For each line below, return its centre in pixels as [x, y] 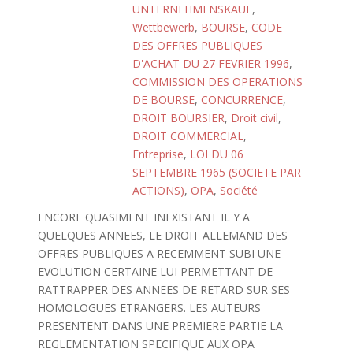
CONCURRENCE [242, 100]
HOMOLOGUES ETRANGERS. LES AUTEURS [149, 308]
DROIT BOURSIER [178, 118]
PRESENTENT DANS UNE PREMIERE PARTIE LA [160, 326]
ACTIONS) [158, 190]
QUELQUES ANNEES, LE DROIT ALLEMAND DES [162, 235]
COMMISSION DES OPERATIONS [217, 82]
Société [239, 190]
